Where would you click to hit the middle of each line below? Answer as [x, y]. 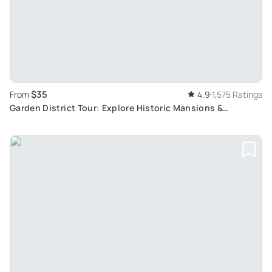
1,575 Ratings [237, 94]
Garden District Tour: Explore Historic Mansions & [117, 107]
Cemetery [30, 120]
